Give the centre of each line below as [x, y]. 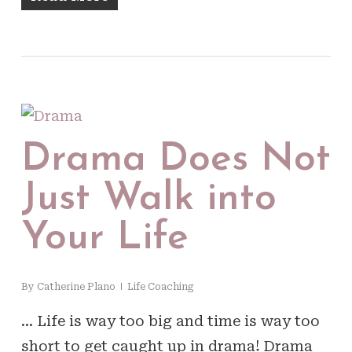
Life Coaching [160, 286]
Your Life [104, 238]
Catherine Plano [76, 286]
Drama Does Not [176, 159]
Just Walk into [148, 199]
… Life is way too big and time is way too [170, 321]
